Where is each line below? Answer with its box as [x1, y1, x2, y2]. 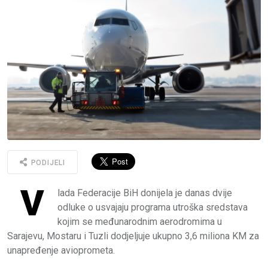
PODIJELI [28, 158, 66, 167]
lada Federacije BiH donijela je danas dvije [57, 187, 232, 199]
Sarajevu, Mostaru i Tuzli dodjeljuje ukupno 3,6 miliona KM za [7, 230, 259, 242]
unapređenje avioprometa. [7, 245, 115, 257]
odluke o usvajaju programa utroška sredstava [57, 202, 248, 214]
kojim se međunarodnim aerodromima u [57, 216, 222, 228]
